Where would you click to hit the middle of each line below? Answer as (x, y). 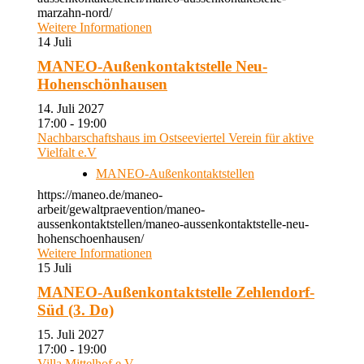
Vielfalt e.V (67, 152)
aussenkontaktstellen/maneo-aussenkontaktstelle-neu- (173, 224)
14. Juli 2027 (77, 108)
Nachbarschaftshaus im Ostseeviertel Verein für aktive (175, 138)
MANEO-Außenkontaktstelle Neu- (152, 66)
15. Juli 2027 (77, 334)
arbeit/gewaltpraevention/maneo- (121, 209)
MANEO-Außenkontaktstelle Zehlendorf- (176, 292)
